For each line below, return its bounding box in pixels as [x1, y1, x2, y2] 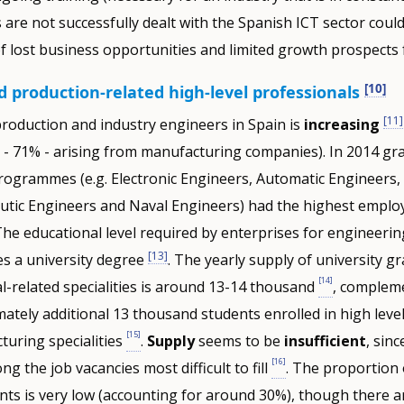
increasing [303, 115, 383, 135]
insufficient [283, 331, 366, 352]
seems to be [194, 331, 284, 352]
